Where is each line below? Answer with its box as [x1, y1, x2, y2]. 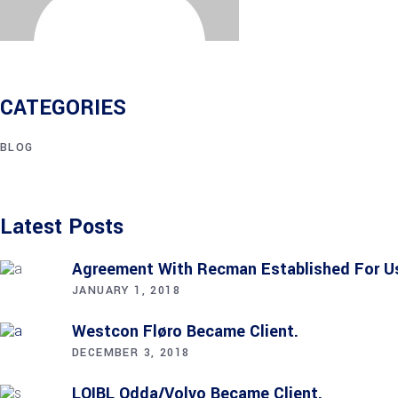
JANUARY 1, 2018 [72, 282, 180, 298]
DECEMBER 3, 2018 [72, 344, 190, 361]
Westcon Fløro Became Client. [72, 319, 298, 343]
